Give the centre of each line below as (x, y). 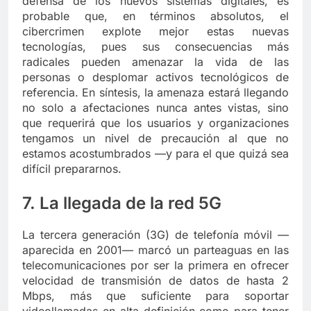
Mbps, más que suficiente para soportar (155, 296)
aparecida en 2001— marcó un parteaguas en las (155, 250)
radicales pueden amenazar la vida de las (155, 62)
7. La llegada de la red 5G (122, 203)
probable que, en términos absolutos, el (155, 16)
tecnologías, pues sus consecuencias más (155, 47)
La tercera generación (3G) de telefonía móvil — (155, 235)
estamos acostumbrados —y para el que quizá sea (155, 154)
